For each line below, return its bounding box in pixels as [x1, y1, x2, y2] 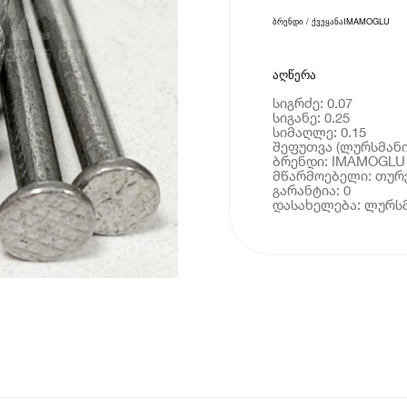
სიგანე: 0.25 [272, 108, 350, 125]
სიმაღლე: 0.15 [272, 123, 366, 140]
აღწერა [272, 68, 316, 83]
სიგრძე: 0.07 [272, 94, 352, 111]
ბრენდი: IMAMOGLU [272, 152, 405, 169]
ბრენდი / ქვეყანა [272, 15, 343, 28]
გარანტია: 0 [272, 181, 351, 198]
